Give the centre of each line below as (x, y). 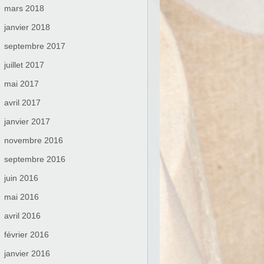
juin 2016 (21, 178)
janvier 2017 (27, 121)
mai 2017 (22, 84)
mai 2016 (22, 197)
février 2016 (27, 235)
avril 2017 (22, 103)
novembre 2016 (34, 140)
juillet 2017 (24, 65)
